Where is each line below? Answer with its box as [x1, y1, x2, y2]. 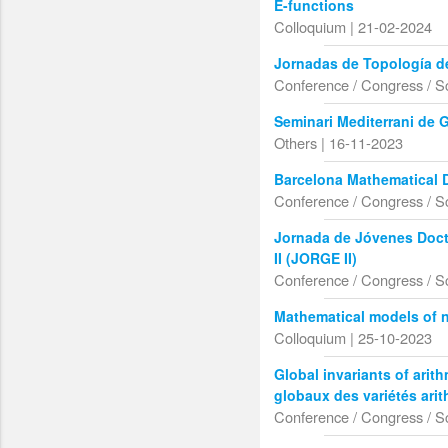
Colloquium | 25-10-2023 [274, 327, 433, 349]
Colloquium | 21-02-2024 [274, 16, 433, 38]
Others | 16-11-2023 [274, 132, 404, 154]
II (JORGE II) [274, 248, 358, 269]
